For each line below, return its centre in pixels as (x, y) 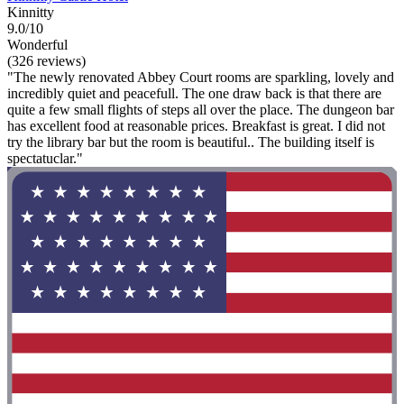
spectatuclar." (45, 158)
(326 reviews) (46, 60)
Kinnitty (31, 12)
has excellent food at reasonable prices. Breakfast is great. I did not (196, 125)
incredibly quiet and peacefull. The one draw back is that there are (194, 93)
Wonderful (37, 44)
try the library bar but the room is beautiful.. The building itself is (191, 142)
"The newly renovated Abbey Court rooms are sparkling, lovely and (201, 77)
